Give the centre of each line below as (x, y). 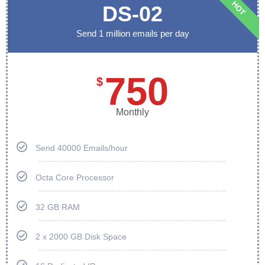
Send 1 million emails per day (132, 33)
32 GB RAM (58, 207)
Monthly (132, 112)
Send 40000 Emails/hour (82, 148)
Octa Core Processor (75, 177)
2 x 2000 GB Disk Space (81, 237)
